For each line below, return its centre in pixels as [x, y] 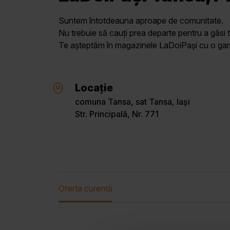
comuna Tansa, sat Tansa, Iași [132, 102]
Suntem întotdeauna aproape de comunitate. [141, 21]
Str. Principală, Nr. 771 [117, 114]
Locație [94, 88]
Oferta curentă [85, 189]
